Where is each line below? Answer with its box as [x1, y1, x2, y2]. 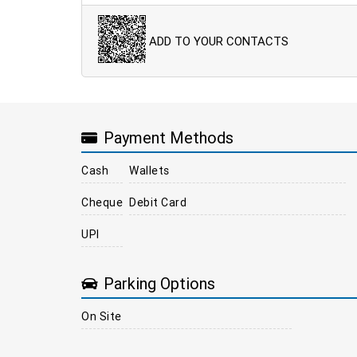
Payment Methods [104, 127, 233, 148]
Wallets [129, 163, 170, 178]
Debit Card [129, 194, 186, 210]
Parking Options [104, 273, 215, 294]
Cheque [81, 194, 123, 210]
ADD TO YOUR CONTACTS [149, 33, 288, 49]
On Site [81, 308, 122, 324]
